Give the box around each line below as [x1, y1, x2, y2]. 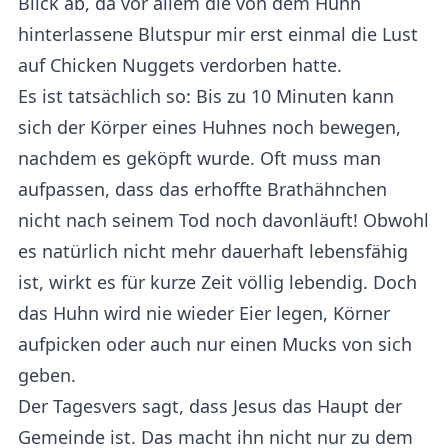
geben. [18, 363, 76, 387]
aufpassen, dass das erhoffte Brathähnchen [18, 177, 387, 201]
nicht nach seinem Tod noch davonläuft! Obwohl [18, 208, 429, 232]
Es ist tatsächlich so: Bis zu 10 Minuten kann [18, 84, 394, 108]
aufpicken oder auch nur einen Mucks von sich [18, 332, 412, 356]
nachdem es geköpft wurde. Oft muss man [18, 146, 381, 170]
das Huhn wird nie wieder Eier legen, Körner [18, 301, 390, 325]
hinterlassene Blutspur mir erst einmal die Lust [18, 22, 418, 46]
